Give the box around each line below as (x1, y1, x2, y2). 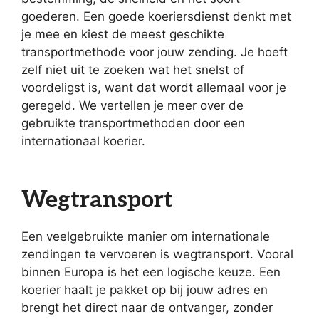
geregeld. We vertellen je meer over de (21, 98, 244, 113)
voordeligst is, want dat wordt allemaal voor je (21, 80, 286, 95)
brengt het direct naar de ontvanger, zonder (21, 300, 273, 315)
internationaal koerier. (21, 134, 145, 148)
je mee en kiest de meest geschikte (21, 27, 224, 41)
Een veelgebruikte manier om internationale (21, 229, 270, 244)
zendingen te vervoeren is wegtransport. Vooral (21, 247, 293, 261)
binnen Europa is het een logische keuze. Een (21, 265, 281, 279)
